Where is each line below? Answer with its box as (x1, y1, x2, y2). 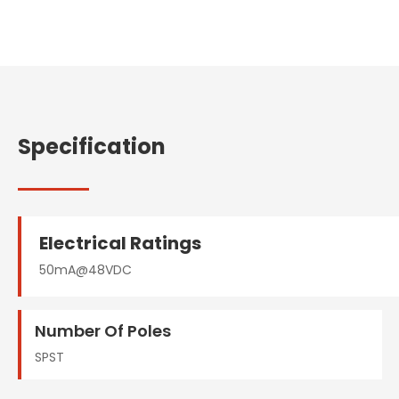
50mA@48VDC (39, 260, 132, 279)
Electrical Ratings (39, 230, 201, 256)
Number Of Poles (35, 319, 171, 342)
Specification (18, 131, 166, 161)
